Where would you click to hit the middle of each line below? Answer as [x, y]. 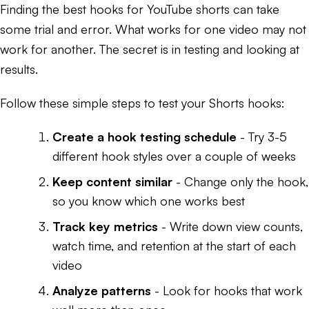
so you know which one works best [149, 200]
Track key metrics [105, 226]
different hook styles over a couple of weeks [174, 156]
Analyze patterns [102, 290]
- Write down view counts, [230, 226]
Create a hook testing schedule [144, 136]
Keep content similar [112, 181]
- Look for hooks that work [227, 290]
